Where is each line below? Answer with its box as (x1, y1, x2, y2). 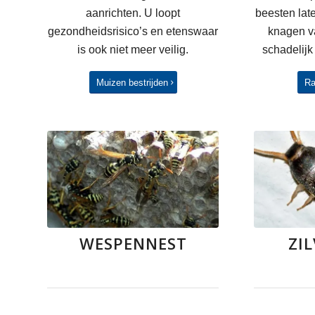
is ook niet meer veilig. (77, 44, 189, 56)
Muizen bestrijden (96, 77, 168, 88)
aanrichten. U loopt (86, 7, 181, 20)
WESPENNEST (79, 232, 187, 254)
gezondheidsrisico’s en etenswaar (48, 25, 219, 38)
